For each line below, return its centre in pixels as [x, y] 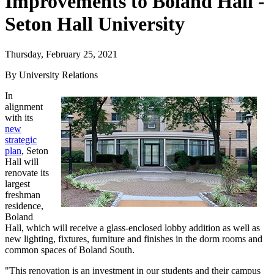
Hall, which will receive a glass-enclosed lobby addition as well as [132, 228]
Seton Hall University [95, 24]
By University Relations [51, 75]
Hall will [22, 161]
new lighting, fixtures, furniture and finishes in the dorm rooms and [134, 239]
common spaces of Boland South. [71, 250]
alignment [24, 106]
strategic [21, 139]
